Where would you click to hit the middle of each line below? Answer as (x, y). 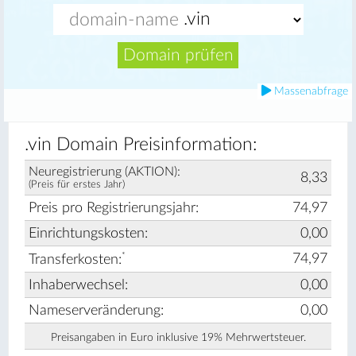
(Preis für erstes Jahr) (77, 184)
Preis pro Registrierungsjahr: (114, 208)
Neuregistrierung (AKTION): (104, 172)
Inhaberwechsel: (78, 285)
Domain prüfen (178, 55)
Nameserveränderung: (96, 310)
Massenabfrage (310, 92)
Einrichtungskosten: (88, 233)
